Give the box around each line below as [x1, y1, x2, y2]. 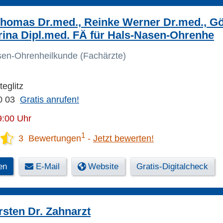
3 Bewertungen [18, 133, 81, 144]
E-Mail [36, 162, 60, 172]
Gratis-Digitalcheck [136, 162, 208, 172]
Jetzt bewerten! [93, 133, 154, 144]
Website [88, 162, 118, 172]
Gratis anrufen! [20, 95, 79, 105]
